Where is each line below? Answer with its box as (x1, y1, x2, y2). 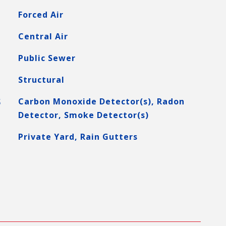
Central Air (18, 31, 68, 42)
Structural (18, 74, 65, 85)
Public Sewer (18, 52, 76, 64)
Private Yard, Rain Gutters (18, 131, 138, 142)
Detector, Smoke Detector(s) (18, 109, 149, 121)
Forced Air (18, 9, 64, 20)
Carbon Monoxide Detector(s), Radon (18, 96, 185, 107)
